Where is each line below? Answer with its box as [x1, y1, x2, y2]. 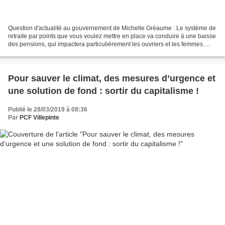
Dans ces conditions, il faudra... [8, 49, 93, 56]
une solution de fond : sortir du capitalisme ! [8, 86, 199, 96]
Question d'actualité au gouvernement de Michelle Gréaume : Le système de [8, 25, 216, 32]
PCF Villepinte [20, 114, 59, 122]
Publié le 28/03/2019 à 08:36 [8, 106, 87, 114]
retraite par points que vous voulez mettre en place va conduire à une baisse [8, 33, 216, 40]
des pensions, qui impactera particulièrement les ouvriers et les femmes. [8, 41, 204, 48]
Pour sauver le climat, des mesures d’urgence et [8, 73, 215, 84]
